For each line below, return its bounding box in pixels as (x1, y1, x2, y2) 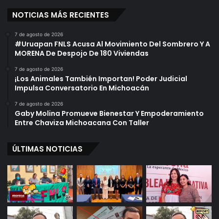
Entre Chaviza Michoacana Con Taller (15, 117, 149, 128)
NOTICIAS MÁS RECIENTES (12, 9, 109, 20)
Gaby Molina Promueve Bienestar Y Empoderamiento (15, 108, 204, 118)
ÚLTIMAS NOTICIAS (12, 143, 83, 154)
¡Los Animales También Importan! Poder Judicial (15, 73, 187, 84)
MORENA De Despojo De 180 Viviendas (15, 48, 149, 58)
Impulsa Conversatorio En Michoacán (15, 83, 149, 93)
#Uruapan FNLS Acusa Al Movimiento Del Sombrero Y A (15, 39, 210, 49)
